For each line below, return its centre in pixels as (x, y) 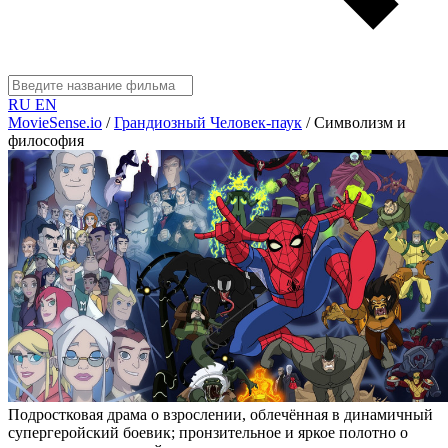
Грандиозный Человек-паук (208, 122)
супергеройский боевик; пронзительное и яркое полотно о (208, 433)
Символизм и (360, 122)
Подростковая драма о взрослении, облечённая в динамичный (220, 415)
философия (46, 140)
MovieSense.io (55, 122)
